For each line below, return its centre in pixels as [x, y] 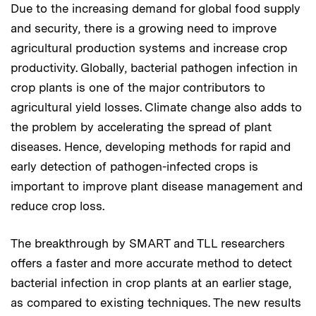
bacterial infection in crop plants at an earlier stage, [151, 282]
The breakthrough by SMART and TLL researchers [148, 243]
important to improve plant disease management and [157, 186]
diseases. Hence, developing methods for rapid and [151, 146]
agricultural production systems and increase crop [149, 48]
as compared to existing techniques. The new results [156, 302]
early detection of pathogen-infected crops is [134, 166]
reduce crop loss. [57, 206]
